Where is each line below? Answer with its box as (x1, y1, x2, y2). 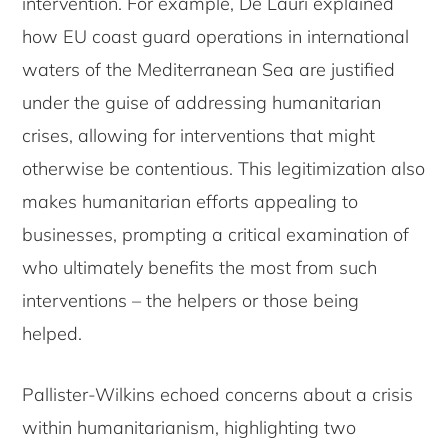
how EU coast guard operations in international (22, 24, 410, 48)
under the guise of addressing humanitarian (22, 90, 382, 114)
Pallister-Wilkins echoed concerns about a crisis (22, 382, 414, 406)
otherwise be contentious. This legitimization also (22, 156, 426, 180)
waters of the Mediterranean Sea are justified (22, 57, 396, 81)
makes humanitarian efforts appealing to (22, 189, 359, 213)
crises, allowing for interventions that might (22, 123, 376, 147)
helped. (22, 321, 93, 345)
